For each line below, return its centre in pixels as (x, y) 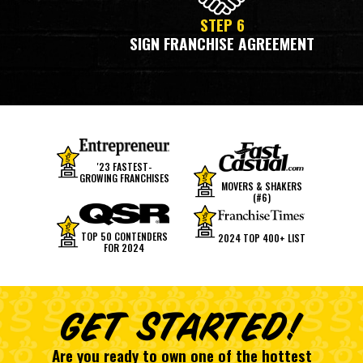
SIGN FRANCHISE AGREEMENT (222, 44)
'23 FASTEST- (124, 167)
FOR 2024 (124, 247)
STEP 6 (222, 25)
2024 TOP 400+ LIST (261, 237)
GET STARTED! (181, 328)
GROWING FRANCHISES (124, 178)
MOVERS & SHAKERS (261, 186)
